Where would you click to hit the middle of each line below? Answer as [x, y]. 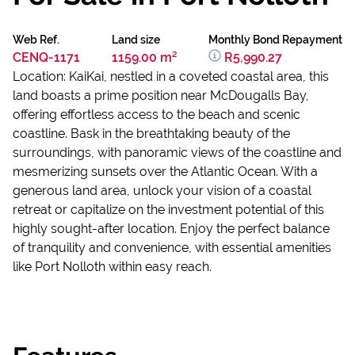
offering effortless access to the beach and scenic [157, 115]
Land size [136, 40]
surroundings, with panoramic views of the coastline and [177, 153]
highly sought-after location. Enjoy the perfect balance [171, 229]
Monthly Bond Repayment [275, 40]
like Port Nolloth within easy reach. [112, 267]
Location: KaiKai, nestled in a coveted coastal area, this [171, 76]
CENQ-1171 [46, 57]
